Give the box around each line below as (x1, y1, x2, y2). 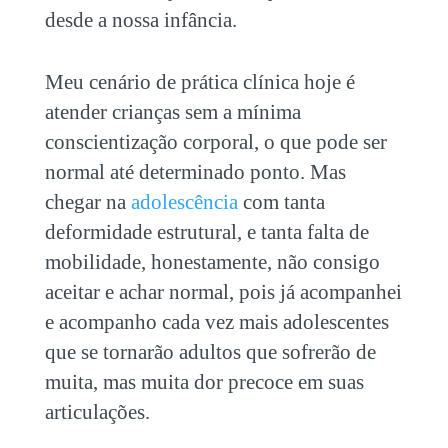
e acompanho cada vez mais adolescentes (44, 309, 389, 334)
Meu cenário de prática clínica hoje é (44, 69, 355, 94)
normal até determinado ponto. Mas (44, 159, 346, 184)
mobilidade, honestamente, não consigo (44, 249, 380, 274)
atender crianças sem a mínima (44, 99, 301, 124)
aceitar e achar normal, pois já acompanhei (44, 279, 402, 304)
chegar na (44, 189, 131, 214)
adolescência (130, 189, 238, 214)
